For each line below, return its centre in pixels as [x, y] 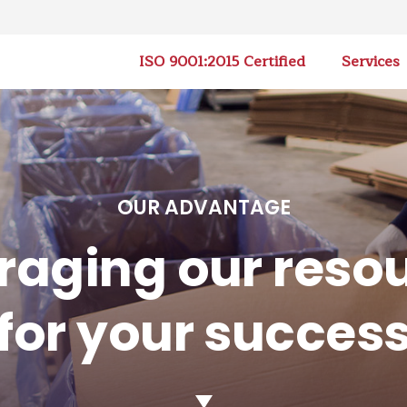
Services [371, 62]
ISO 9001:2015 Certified [223, 62]
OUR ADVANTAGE [203, 208]
